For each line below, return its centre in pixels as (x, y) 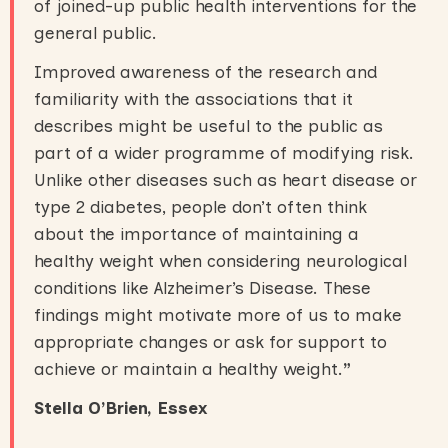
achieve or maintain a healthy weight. (188, 369)
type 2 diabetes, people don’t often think (200, 207)
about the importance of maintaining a (196, 234)
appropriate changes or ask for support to (210, 342)
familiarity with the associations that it (193, 99)
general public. (95, 33)
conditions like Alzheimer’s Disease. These (202, 288)
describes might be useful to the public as (208, 126)
